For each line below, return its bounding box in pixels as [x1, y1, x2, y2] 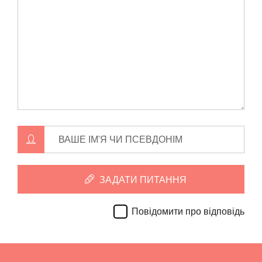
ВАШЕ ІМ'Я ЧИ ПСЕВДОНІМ [58, 135, 182, 145]
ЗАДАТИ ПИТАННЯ [96, 175, 187, 185]
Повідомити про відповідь [132, 206, 244, 217]
